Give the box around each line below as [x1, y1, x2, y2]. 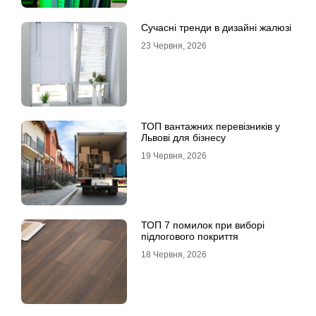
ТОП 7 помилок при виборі [141, 219, 265, 231]
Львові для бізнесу [141, 132, 226, 144]
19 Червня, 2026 [141, 151, 207, 162]
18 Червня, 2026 [141, 250, 207, 260]
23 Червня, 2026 [141, 41, 207, 51]
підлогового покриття [141, 231, 238, 243]
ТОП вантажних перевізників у [141, 121, 280, 133]
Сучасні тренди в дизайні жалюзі [141, 22, 291, 34]
